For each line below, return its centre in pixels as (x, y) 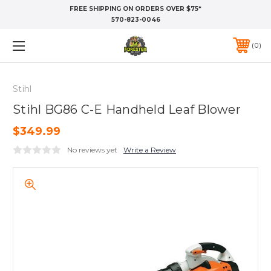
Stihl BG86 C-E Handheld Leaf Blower (127, 109)
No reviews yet (92, 149)
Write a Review (150, 149)
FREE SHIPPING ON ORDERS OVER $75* (135, 9)
